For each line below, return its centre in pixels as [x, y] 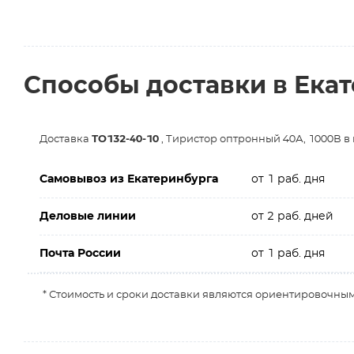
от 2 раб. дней [292, 217]
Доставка [66, 139]
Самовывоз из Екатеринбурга [129, 179]
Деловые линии [88, 217]
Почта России [80, 254]
